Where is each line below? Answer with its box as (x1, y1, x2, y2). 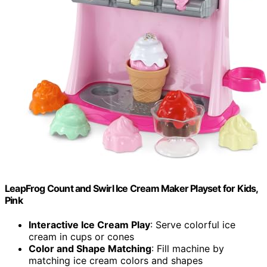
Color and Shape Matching (29, 243, 151, 255)
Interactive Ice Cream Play (29, 219, 150, 231)
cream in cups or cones (29, 231, 134, 243)
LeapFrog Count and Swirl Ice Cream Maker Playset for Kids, (5, 182, 258, 194)
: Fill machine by (151, 243, 224, 255)
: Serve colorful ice (150, 219, 235, 231)
